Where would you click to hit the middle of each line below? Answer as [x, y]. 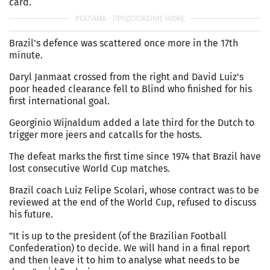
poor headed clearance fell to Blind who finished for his [130, 89]
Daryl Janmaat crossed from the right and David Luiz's [126, 77]
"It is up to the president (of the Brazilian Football [118, 236]
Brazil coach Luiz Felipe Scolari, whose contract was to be [134, 190]
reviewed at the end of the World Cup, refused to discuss [133, 202]
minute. [26, 55]
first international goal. [59, 101]
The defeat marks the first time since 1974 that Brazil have [135, 156]
